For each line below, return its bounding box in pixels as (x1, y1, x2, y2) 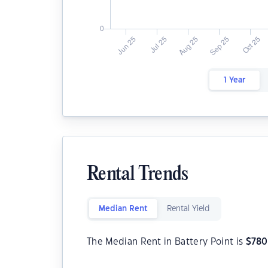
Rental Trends (87, 165, 188, 185)
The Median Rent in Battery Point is (87, 237, 246, 246)
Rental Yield (167, 205, 209, 212)
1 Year (223, 77, 245, 84)
